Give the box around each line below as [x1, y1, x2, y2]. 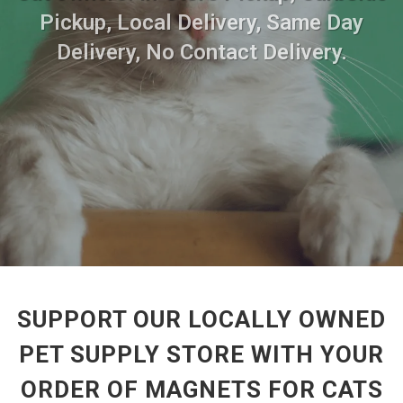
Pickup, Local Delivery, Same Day [40, 10, 363, 35]
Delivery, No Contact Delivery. [56, 40, 347, 65]
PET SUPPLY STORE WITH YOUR [19, 341, 384, 368]
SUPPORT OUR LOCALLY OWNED [17, 306, 386, 333]
